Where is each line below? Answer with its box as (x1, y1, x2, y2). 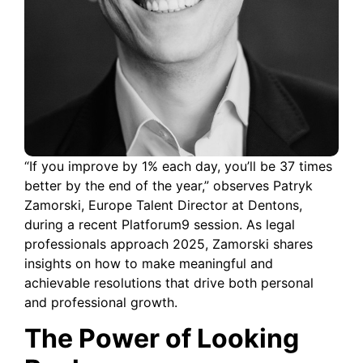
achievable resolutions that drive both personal (24, 275, 314, 292)
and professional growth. (24, 294, 177, 311)
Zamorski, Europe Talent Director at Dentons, (24, 197, 302, 214)
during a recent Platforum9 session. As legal (24, 216, 295, 233)
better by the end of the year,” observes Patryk (24, 177, 313, 194)
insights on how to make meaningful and (24, 255, 273, 272)
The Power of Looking (24, 322, 299, 355)
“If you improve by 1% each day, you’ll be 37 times (24, 158, 332, 175)
